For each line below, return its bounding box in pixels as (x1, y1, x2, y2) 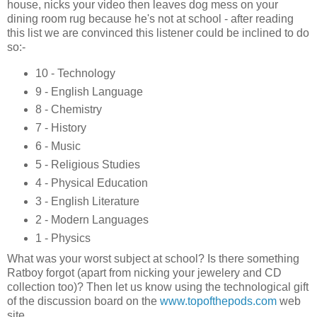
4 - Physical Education (35, 177, 148, 190)
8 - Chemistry (35, 103, 102, 116)
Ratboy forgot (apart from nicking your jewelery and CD (7, 267, 282, 279)
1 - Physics (35, 232, 91, 245)
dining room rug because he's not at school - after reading (7, 12, 294, 25)
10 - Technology (35, 67, 115, 79)
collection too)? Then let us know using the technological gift (7, 281, 309, 294)
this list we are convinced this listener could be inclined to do (7, 26, 309, 39)
